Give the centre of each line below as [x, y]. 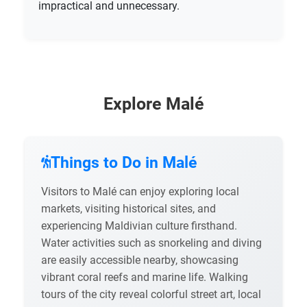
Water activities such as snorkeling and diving [151, 243]
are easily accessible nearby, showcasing [140, 260]
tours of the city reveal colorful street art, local [151, 294]
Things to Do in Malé [124, 162]
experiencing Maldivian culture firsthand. [139, 225]
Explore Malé [153, 103]
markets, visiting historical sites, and [128, 208]
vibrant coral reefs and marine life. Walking [145, 277]
